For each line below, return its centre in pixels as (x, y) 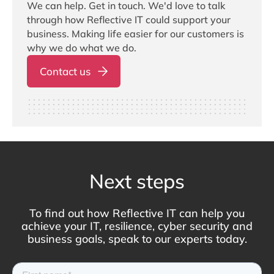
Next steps (137, 181)
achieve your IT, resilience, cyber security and (137, 226)
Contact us (65, 72)
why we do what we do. (82, 47)
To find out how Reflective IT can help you (137, 213)
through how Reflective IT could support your (129, 19)
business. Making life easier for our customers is (135, 33)
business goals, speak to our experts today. (137, 239)
